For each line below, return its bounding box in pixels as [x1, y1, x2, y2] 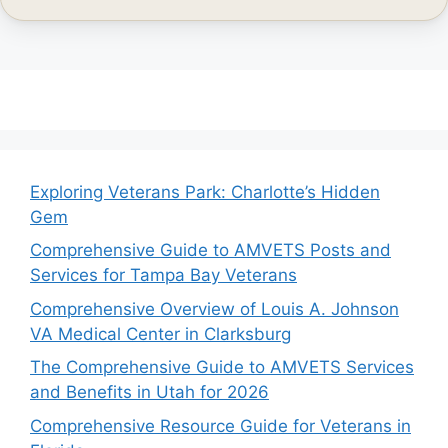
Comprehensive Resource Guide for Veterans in [30, 415, 411, 436]
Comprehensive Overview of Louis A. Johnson [30, 298, 399, 319]
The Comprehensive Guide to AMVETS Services [30, 357, 414, 378]
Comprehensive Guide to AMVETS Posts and [30, 240, 391, 261]
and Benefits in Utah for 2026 [30, 382, 269, 403]
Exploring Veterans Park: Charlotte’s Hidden [30, 181, 380, 202]
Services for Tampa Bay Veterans [30, 265, 297, 286]
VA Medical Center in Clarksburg [30, 323, 291, 344]
